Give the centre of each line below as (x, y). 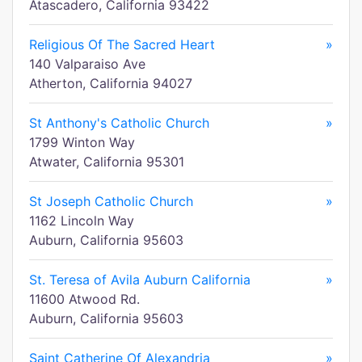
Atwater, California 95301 (107, 162)
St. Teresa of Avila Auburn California (140, 280)
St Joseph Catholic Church (111, 201)
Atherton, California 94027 (111, 83)
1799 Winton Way (82, 142)
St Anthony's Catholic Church (119, 123)
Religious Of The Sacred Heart (122, 44)
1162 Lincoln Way (82, 221)
